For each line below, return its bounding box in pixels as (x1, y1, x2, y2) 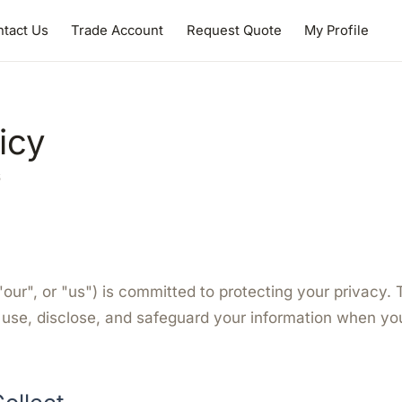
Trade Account (71, 22, 164, 39)
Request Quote (186, 22, 282, 39)
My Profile (304, 22, 370, 39)
